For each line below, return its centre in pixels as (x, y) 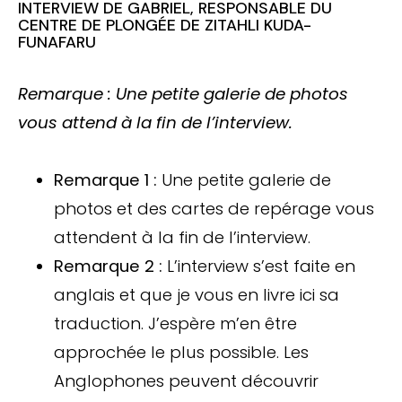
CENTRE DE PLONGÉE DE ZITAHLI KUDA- (165, 25)
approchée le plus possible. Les (181, 352)
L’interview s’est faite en (261, 266)
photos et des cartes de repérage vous (214, 208)
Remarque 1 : (105, 179)
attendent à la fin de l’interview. (182, 237)
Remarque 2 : (110, 266)
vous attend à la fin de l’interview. (155, 122)
